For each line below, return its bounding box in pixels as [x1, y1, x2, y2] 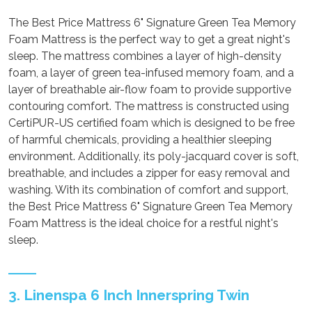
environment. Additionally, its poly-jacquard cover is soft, [8, 149, 299, 163]
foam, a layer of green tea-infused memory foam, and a [8, 65, 294, 79]
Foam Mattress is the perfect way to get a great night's [8, 32, 290, 46]
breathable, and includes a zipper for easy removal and [8, 166, 290, 180]
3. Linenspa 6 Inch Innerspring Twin [8, 286, 249, 304]
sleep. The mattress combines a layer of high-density [8, 49, 281, 63]
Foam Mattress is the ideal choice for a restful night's [8, 216, 279, 230]
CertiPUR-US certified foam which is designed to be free [8, 116, 295, 130]
